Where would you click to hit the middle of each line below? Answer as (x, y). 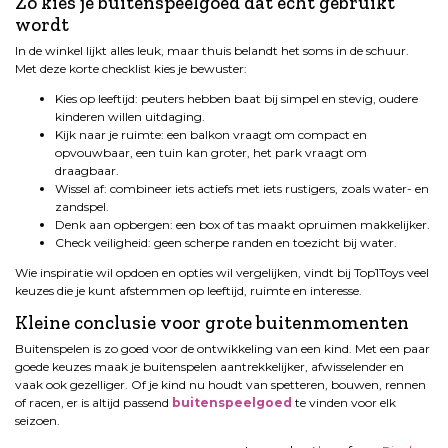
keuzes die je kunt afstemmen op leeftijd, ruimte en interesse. (188, 291)
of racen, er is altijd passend (93, 403)
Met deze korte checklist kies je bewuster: (131, 69)
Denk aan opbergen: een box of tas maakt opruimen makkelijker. (242, 225)
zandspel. (82, 207)
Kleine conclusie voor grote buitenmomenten (212, 323)
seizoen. (37, 421)
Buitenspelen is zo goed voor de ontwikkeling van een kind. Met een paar (222, 349)
